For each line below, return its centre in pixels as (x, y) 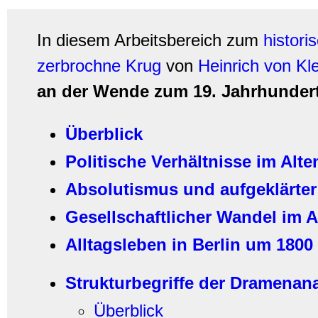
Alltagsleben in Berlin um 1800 (189, 245)
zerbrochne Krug (99, 66)
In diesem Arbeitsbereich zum (150, 40)
